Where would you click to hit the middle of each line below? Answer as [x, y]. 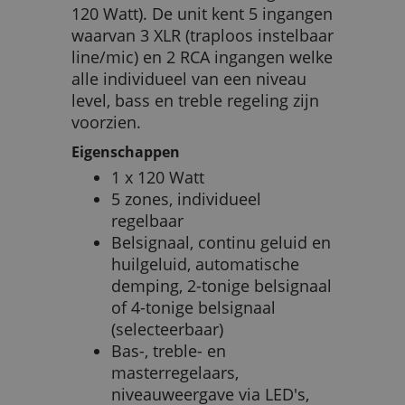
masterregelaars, [175, 373]
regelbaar [147, 221]
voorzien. [106, 122]
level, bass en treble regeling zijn [195, 101]
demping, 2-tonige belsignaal [221, 286]
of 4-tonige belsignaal [193, 308]
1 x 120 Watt [158, 178]
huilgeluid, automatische [205, 264]
